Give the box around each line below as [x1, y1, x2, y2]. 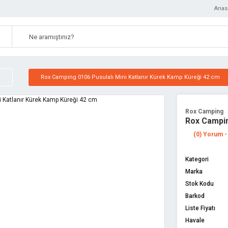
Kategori [185, 156, 209, 163]
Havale [185, 217, 205, 224]
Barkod [185, 192, 205, 199]
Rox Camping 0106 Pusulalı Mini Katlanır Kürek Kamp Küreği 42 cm [41, 74, 220, 80]
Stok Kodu [185, 180, 214, 187]
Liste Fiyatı [185, 205, 215, 212]
